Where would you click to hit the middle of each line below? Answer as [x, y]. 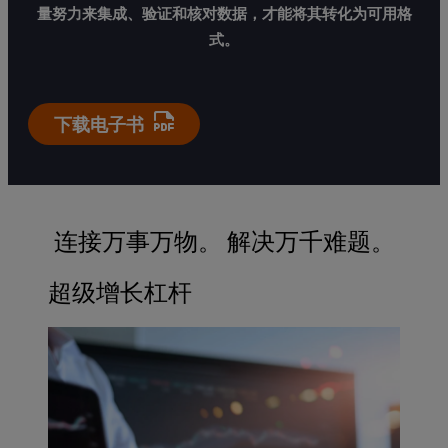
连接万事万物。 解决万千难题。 [224, 241]
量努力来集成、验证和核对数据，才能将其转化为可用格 [224, 14]
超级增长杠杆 [120, 292]
